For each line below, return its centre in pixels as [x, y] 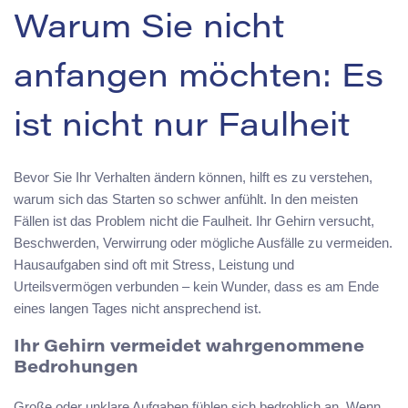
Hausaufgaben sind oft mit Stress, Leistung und [154, 265]
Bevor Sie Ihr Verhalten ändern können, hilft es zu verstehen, [193, 178]
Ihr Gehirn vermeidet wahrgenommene [189, 347]
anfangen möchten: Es [199, 80]
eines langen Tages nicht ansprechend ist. [138, 309]
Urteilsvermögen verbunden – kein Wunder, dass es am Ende [196, 287]
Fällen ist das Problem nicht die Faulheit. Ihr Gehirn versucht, [194, 221]
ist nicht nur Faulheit [182, 129]
